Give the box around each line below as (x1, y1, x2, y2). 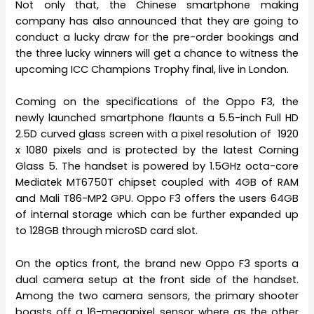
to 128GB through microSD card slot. (15, 224, 198, 238)
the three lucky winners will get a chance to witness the (15, 46, 299, 61)
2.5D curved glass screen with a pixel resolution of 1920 (15, 127, 299, 142)
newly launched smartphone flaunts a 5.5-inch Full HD (15, 111, 299, 125)
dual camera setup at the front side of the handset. (15, 272, 299, 287)
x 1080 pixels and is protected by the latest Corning (15, 143, 299, 158)
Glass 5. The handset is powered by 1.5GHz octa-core (15, 159, 299, 174)
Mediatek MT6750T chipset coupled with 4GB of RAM (15, 175, 299, 190)
